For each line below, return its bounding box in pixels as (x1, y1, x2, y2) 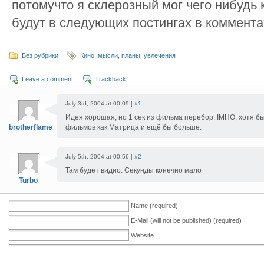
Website (131, 232, 154, 239)
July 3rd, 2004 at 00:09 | (65, 100, 134, 107)
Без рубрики (22, 52, 58, 59)
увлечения (144, 52, 176, 59)
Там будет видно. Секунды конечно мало (65, 166, 202, 174)
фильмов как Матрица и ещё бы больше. (65, 123, 202, 131)
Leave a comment (22, 75, 73, 82)
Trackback (95, 75, 126, 82)
